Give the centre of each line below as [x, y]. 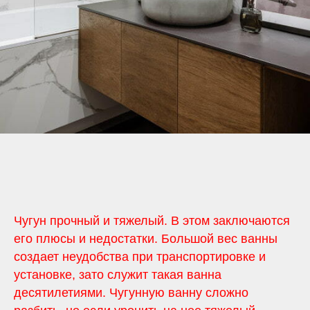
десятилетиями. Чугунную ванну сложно [131, 293]
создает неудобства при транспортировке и [140, 257]
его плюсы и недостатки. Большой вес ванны [146, 239]
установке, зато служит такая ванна [118, 275]
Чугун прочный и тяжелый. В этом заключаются [152, 221]
